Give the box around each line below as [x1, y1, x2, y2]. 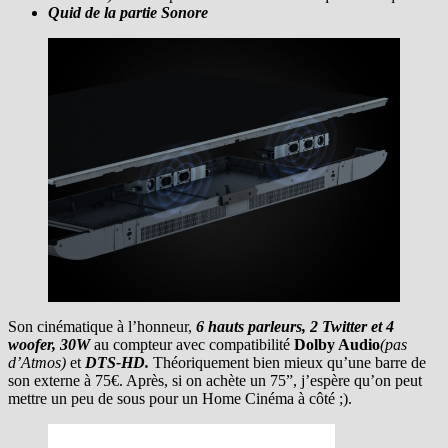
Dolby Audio [294, 335, 380, 353]
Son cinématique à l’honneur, [8, 317, 196, 335]
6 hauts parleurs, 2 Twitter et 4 [196, 317, 394, 335]
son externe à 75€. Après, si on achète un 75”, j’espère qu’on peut [8, 371, 422, 389]
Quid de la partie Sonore [48, 3, 208, 21]
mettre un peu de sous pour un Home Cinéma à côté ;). [8, 389, 352, 407]
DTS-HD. [85, 353, 149, 371]
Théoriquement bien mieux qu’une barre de [149, 353, 426, 371]
